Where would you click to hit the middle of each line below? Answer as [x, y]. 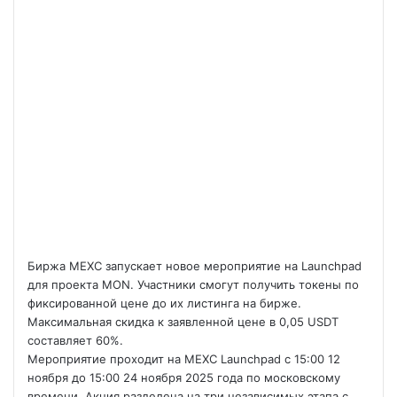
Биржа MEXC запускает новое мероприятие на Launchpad [195, 266]
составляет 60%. [75, 340]
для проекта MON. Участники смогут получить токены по [193, 284]
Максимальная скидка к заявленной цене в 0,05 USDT [183, 322]
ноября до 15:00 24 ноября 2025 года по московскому [184, 378]
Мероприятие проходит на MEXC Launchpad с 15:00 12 [184, 359]
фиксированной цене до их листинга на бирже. [164, 303]
